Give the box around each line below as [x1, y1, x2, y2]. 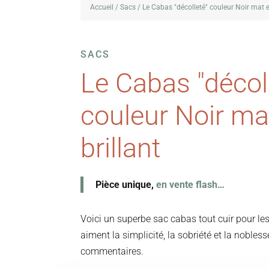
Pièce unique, [95, 178, 157, 190]
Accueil [90, 2, 114, 11]
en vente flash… [156, 178, 225, 190]
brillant [80, 131, 161, 164]
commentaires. [80, 245, 144, 257]
